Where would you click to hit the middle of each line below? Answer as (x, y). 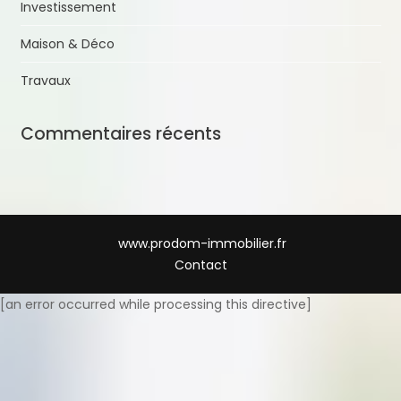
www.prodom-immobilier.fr (202, 243)
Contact (200, 264)
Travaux (45, 80)
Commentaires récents (120, 133)
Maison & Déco (67, 43)
